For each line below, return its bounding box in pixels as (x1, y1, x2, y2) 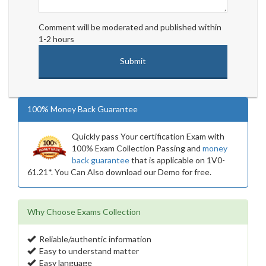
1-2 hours (39, 34, 74, 45)
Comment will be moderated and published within (39, 22, 221, 33)
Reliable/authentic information (36, 234, 151, 245)
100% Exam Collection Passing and (72, 143, 202, 154)
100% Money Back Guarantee (27, 104, 138, 115)
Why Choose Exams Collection (27, 207, 141, 217)
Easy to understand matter (36, 246, 139, 256)
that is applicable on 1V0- (129, 155, 225, 166)
